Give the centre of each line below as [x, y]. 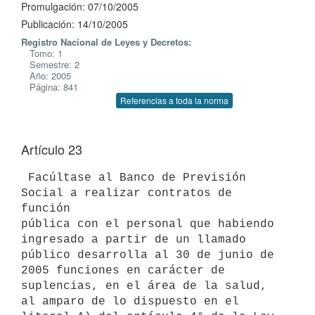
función [46, 208]
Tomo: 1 [42, 53]
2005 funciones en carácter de [123, 270]
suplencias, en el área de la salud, [144, 286]
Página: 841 [50, 87]
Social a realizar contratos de [127, 193]
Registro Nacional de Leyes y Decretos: [106, 42]
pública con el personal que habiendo [148, 224]
